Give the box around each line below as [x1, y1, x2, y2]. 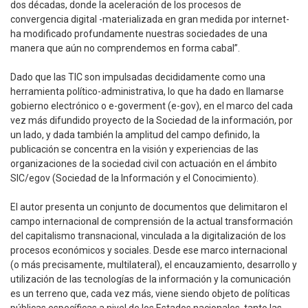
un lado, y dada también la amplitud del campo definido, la [10, 129, 260, 141]
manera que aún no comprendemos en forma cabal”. [10, 43, 240, 54]
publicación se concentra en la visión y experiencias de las [10, 144, 258, 155]
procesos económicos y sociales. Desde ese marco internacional [10, 245, 287, 256]
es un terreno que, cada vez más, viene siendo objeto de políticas [10, 288, 290, 300]
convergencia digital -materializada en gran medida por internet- [10, 14, 289, 25]
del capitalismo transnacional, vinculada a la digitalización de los [10, 230, 286, 242]
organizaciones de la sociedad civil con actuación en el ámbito [10, 158, 277, 170]
